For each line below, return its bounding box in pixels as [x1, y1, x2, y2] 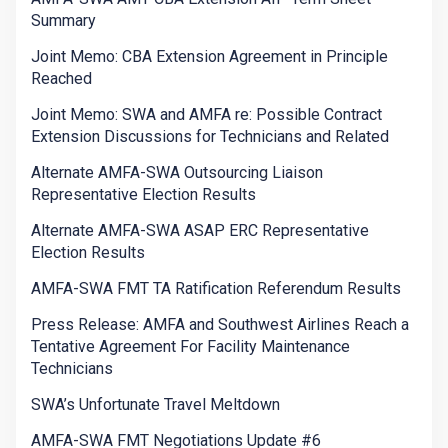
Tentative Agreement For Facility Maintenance [31, 337, 350, 357]
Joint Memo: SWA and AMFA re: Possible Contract [31, 105, 382, 125]
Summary [31, 11, 96, 31]
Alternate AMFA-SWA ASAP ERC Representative [31, 221, 369, 241]
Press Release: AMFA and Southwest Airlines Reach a [31, 315, 409, 335]
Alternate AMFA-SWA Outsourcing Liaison [31, 163, 323, 183]
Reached [31, 69, 92, 89]
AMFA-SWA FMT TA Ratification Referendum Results [31, 279, 401, 299]
